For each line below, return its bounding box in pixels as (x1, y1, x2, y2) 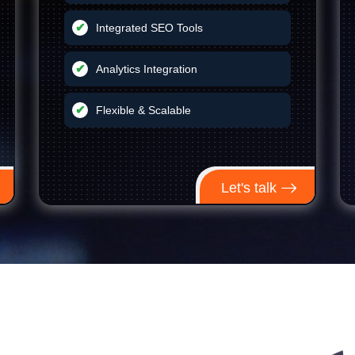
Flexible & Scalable (96, 104, 191, 116)
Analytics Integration (96, 63, 197, 75)
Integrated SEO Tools (96, 21, 203, 34)
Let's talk (220, 179, 281, 196)
